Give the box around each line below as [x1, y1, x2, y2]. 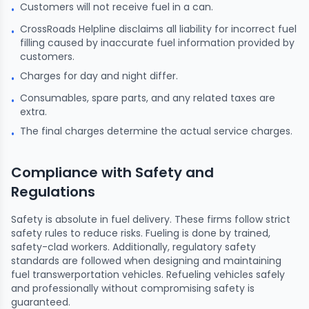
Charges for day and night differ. [20, 68, 178, 83]
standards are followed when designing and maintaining [11, 253, 281, 268]
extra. [20, 104, 47, 119]
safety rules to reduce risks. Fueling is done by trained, [11, 226, 270, 240]
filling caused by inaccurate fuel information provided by [20, 35, 295, 50]
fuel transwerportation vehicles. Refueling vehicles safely [11, 267, 285, 281]
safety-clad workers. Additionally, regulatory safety [11, 239, 256, 254]
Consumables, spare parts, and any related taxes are [20, 90, 275, 105]
